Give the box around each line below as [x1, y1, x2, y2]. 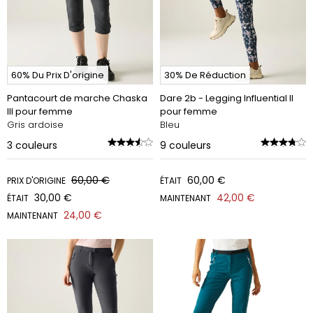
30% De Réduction [164, 68, 246, 82]
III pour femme [7, 105, 73, 118]
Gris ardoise [7, 118, 64, 131]
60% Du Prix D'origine [11, 68, 104, 82]
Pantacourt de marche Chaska [7, 92, 147, 105]
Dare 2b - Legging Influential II [160, 92, 293, 105]
